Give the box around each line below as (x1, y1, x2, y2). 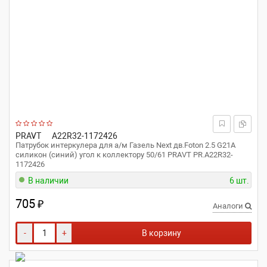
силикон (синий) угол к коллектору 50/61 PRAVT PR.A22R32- (15, 150, 233, 159)
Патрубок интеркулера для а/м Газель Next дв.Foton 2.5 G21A (15, 141, 235, 150)
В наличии (28, 176, 69, 185)
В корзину (142, 228, 181, 238)
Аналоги (213, 201, 245, 210)
